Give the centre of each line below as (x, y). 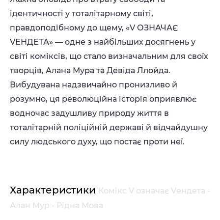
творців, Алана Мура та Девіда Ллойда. (90, 70)
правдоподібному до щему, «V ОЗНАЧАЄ (94, 28)
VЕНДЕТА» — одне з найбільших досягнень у (103, 42)
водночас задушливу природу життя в (89, 113)
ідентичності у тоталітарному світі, (82, 14)
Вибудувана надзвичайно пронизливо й (94, 85)
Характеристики (54, 190)
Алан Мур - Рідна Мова (56, 206)
